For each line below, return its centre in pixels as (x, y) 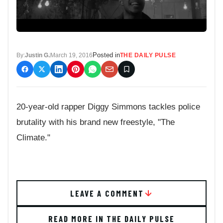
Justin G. (37, 56)
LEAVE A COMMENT (107, 193)
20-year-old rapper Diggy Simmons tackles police (108, 107)
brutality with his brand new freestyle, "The (96, 122)
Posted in (106, 55)
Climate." (33, 138)
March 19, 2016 (71, 56)
